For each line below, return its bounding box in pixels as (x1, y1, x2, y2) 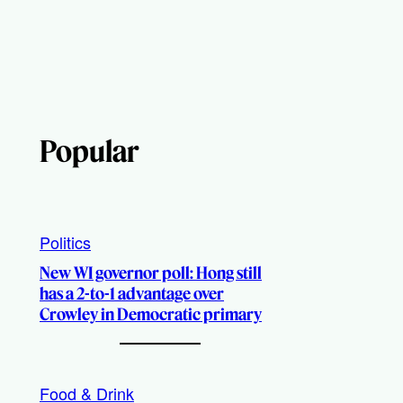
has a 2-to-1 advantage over (40, 283, 224, 304)
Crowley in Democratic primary (40, 304, 262, 325)
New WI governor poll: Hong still (40, 263, 262, 283)
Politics (40, 230, 91, 254)
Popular (40, 133, 139, 169)
